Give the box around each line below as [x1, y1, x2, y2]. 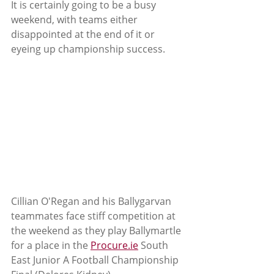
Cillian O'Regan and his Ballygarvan [11, 194, 174, 208]
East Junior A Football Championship [11, 253, 183, 267]
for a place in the [11, 238, 91, 252]
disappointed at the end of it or [11, 28, 157, 41]
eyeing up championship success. [11, 42, 165, 56]
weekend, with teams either [11, 13, 140, 26]
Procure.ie [91, 238, 138, 252]
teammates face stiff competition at [11, 209, 178, 223]
